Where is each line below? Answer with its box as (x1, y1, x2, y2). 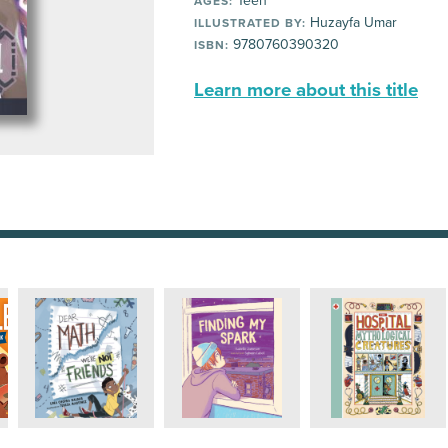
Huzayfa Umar (306, 14, 397, 31)
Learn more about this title (194, 79, 418, 101)
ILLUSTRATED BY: (194, 16, 306, 30)
